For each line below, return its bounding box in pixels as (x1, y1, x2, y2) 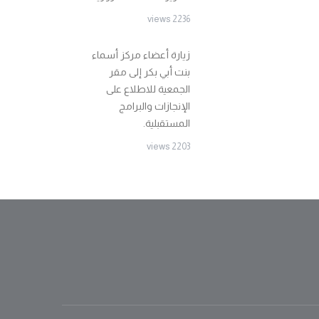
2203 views (172, 141, 190, 152)
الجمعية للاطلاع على (106, 83, 190, 95)
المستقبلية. (143, 117, 190, 129)
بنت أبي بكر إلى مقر (109, 66, 190, 78)
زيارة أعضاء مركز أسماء (92, 49, 190, 61)
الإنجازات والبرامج (119, 100, 190, 112)
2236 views (172, 14, 190, 24)
